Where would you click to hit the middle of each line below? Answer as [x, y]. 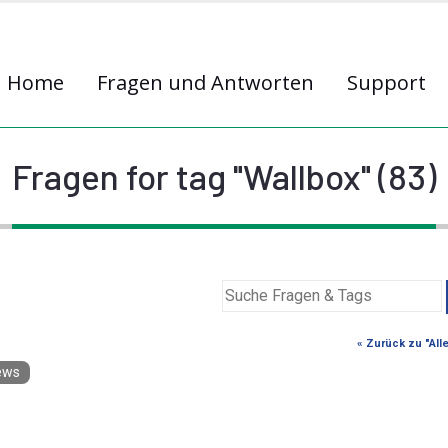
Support [386, 82]
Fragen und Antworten [205, 82]
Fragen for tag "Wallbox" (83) [224, 176]
